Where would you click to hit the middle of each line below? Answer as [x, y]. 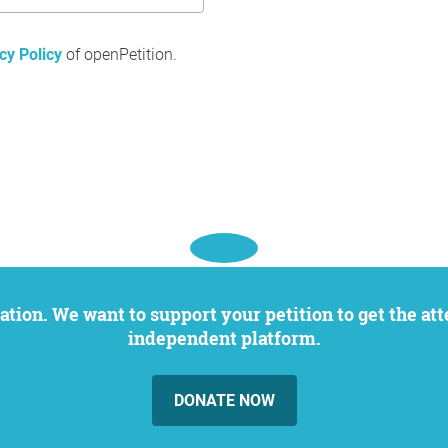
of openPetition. [119, 54]
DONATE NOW [224, 400]
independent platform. [224, 338]
